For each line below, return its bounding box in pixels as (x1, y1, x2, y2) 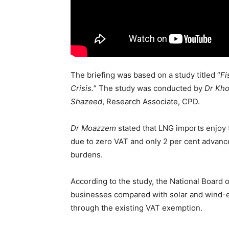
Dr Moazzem (71, 123, 116, 133)
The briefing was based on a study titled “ (71, 70, 220, 80)
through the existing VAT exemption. (71, 203, 202, 213)
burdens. (71, 150, 103, 160)
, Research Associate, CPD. (102, 97, 200, 107)
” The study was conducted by (94, 83, 204, 94)
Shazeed (71, 97, 102, 107)
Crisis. (71, 83, 94, 94)
